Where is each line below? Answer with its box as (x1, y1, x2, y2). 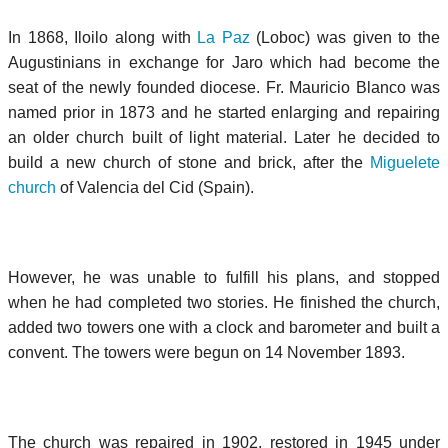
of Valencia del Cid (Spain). (56, 178, 254, 196)
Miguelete (370, 153, 440, 171)
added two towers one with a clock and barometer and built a (8, 318, 440, 336)
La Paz (197, 28, 250, 46)
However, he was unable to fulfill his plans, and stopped (8, 268, 440, 286)
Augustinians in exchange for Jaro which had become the (8, 53, 440, 71)
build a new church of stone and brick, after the (8, 153, 370, 171)
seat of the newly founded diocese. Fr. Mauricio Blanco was (8, 78, 440, 96)
